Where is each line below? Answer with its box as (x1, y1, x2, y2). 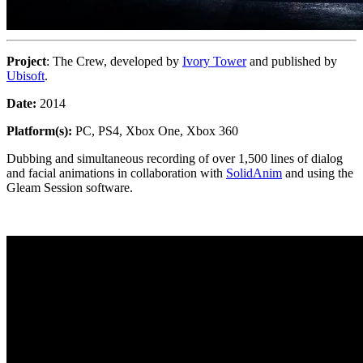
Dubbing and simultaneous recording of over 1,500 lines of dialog (6, 151, 343, 165)
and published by (246, 53, 337, 68)
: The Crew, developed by (46, 53, 182, 68)
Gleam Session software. (6, 180, 133, 194)
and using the (282, 165, 353, 180)
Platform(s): (6, 123, 72, 138)
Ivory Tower (182, 53, 246, 68)
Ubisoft (6, 68, 45, 83)
